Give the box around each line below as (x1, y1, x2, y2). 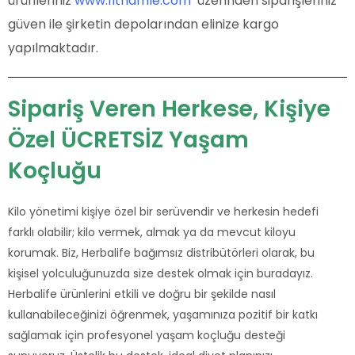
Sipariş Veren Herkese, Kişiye (8, 94, 330, 125)
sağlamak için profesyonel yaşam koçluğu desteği (8, 327, 285, 344)
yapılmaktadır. (8, 39, 98, 58)
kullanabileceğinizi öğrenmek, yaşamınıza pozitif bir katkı (8, 307, 318, 323)
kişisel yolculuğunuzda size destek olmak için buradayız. (8, 265, 313, 282)
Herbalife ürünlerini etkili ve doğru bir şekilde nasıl (8, 286, 276, 303)
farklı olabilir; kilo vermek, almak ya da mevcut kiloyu (8, 224, 296, 241)
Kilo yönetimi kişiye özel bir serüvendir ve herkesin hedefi (8, 204, 319, 220)
